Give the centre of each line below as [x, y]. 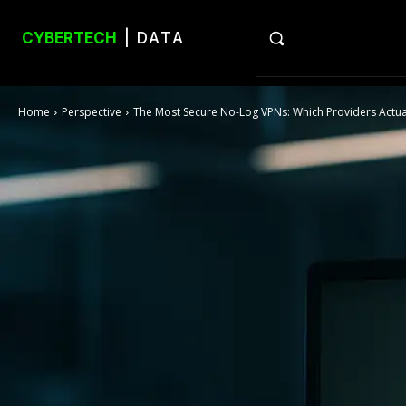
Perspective [92, 112]
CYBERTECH [69, 38]
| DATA [151, 38]
